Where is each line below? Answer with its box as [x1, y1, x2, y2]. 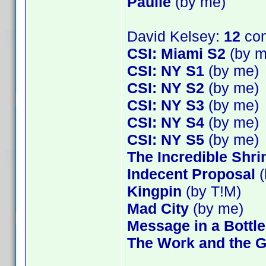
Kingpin [127, 183, 182, 199]
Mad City [127, 200, 189, 217]
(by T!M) [182, 183, 241, 199]
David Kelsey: [127, 28, 224, 45]
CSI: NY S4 [127, 114, 204, 131]
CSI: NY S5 [127, 131, 204, 148]
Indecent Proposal [127, 166, 255, 182]
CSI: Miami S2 [127, 45, 226, 62]
